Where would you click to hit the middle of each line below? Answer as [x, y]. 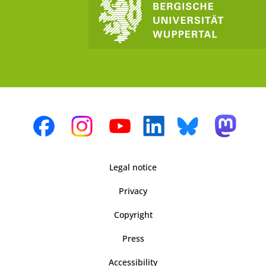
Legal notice [133, 167]
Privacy [133, 191]
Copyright [133, 215]
